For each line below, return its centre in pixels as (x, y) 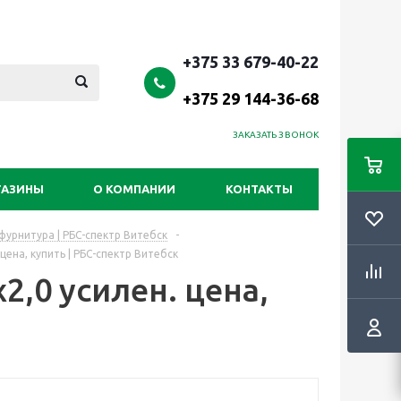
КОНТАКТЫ (259, 189)
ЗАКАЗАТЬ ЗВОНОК (275, 135)
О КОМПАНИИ (134, 189)
